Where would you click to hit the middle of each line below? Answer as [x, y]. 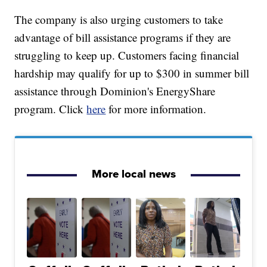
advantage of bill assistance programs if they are [123, 38]
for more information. [156, 109]
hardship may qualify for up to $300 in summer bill [132, 73]
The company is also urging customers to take [119, 20]
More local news [133, 174]
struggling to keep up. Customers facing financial [127, 55]
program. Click [51, 109]
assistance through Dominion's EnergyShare [115, 91]
